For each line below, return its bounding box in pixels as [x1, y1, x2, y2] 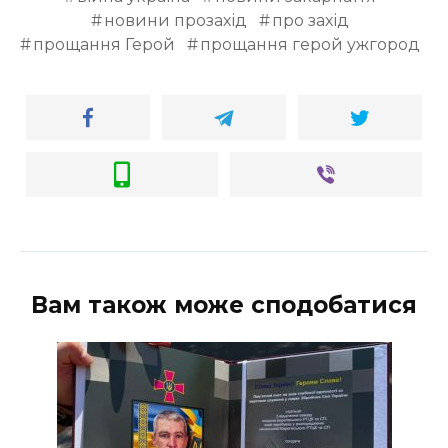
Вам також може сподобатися [31, 291, 417, 320]
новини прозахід [104, 11, 247, 31]
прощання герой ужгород [199, 35, 420, 55]
